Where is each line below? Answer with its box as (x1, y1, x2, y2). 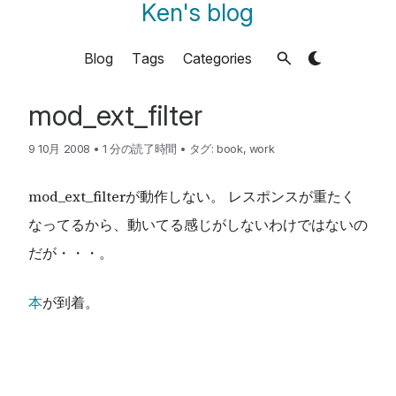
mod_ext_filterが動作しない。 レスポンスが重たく (28, 186, 355, 206)
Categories (182, 49, 252, 67)
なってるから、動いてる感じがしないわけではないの (28, 214, 368, 234)
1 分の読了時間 (102, 141, 177, 156)
